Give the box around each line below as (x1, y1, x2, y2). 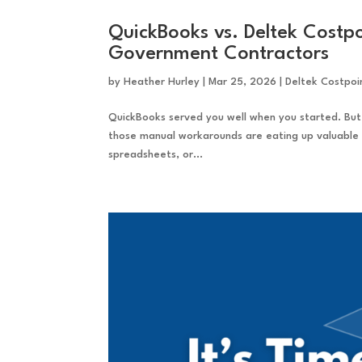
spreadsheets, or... (108, 149, 204, 161)
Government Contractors (108, 44, 330, 65)
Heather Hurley (124, 77, 200, 88)
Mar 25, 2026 (208, 77, 277, 88)
